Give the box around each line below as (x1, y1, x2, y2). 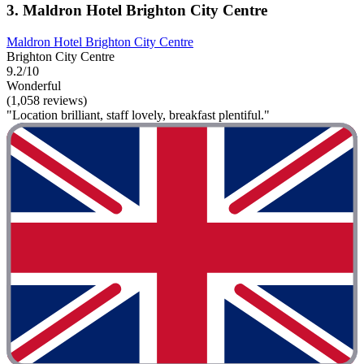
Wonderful (6, 78, 61, 93)
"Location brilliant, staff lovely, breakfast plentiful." (6, 107, 270, 122)
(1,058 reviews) (6, 93, 87, 107)
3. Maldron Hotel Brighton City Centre (6, 2, 267, 19)
